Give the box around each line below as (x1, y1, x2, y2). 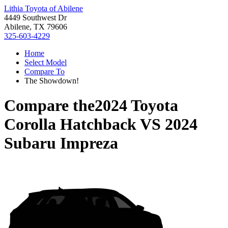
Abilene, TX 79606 (4, 22, 67, 31)
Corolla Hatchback (4, 115, 136, 134)
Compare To (24, 67, 65, 76)
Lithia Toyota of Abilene (4, 4, 83, 13)
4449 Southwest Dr (4, 13, 67, 22)
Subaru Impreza (4, 134, 118, 153)
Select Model (24, 58, 67, 67)
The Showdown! (24, 76, 79, 85)
